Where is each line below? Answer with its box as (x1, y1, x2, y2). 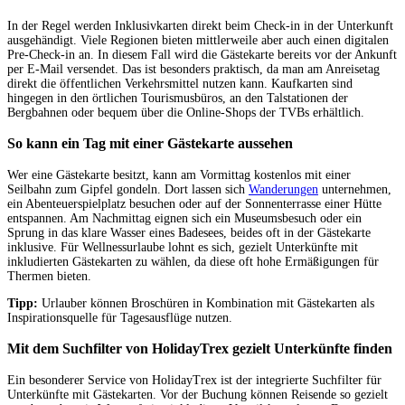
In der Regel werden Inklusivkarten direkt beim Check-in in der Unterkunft (7, 19, 393, 33)
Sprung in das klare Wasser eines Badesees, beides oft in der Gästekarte (7, 225, 371, 240)
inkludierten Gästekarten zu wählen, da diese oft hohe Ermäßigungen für (7, 254, 379, 268)
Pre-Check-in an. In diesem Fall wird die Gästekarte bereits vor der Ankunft (7, 48, 397, 62)
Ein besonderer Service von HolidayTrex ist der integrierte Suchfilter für (7, 372, 381, 387)
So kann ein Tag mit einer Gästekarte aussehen (7, 135, 293, 153)
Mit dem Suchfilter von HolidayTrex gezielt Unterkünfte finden (7, 340, 392, 358)
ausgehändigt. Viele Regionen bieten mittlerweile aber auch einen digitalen (7, 33, 389, 48)
